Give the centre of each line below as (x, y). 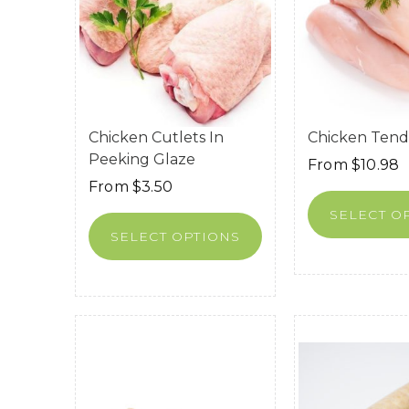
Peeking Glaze (142, 159)
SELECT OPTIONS (175, 236)
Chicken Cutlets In (156, 137)
